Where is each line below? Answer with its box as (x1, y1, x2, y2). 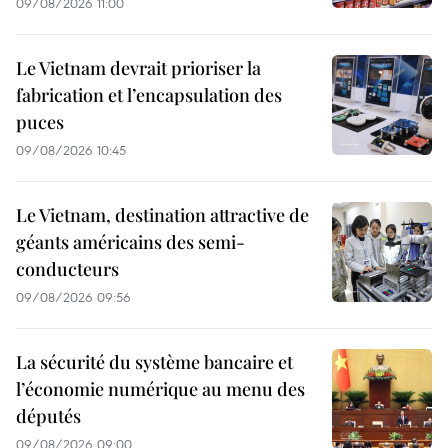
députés (16, 404, 81, 429)
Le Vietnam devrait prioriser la (16, 56, 261, 81)
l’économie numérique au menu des (16, 377, 305, 402)
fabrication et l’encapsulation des (16, 83, 282, 108)
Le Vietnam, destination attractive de (16, 203, 309, 228)
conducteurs (16, 257, 119, 282)
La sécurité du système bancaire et (16, 350, 293, 375)
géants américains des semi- (16, 230, 245, 255)
